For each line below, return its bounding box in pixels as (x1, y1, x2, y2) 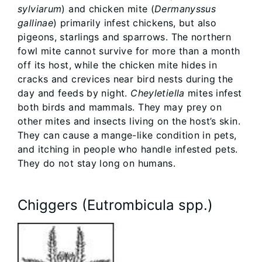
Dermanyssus (154, 3, 216, 15)
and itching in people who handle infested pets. (18, 143, 238, 156)
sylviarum (18, 3, 62, 15)
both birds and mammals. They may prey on (18, 101, 222, 113)
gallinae (18, 17, 54, 29)
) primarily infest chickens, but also (53, 17, 217, 29)
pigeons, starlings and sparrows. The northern (18, 31, 232, 43)
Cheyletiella (130, 87, 185, 99)
